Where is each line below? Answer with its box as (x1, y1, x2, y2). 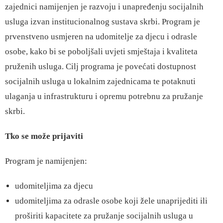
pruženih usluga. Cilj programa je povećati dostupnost (5, 62, 196, 71)
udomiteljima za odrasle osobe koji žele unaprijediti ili (15, 196, 208, 206)
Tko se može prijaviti (5, 131, 83, 141)
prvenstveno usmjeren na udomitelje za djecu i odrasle (5, 32, 197, 41)
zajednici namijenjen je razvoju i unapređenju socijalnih (5, 2, 204, 11)
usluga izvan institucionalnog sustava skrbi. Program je (5, 17, 200, 26)
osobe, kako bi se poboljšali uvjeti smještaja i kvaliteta (5, 47, 198, 56)
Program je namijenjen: (5, 156, 87, 166)
